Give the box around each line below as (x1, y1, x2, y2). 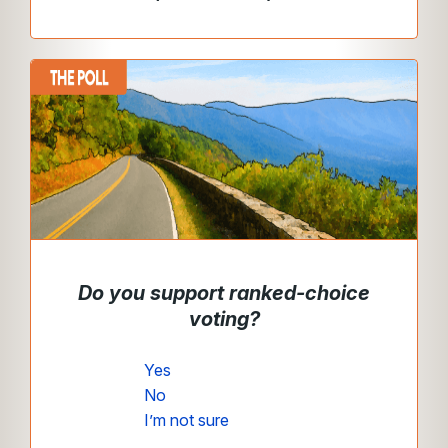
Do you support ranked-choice (78, 281, 370, 305)
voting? (188, 307, 260, 331)
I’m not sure (144, 410, 229, 430)
